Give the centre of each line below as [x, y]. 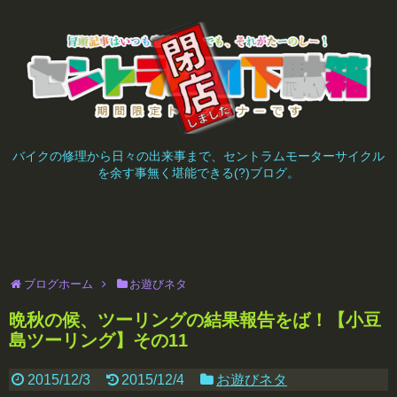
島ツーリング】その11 [98, 340]
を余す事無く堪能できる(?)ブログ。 [198, 173]
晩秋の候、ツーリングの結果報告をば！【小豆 [195, 319]
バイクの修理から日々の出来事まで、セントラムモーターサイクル [198, 156]
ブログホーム [58, 284]
